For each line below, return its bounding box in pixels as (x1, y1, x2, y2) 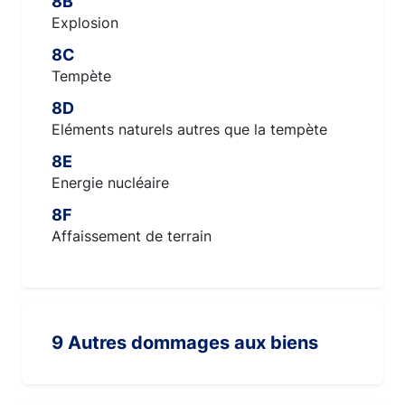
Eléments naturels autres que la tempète (52, 120, 327, 138)
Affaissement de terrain (52, 227, 212, 245)
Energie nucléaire (52, 174, 169, 192)
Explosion (52, 14, 118, 32)
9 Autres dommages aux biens (52, 332, 318, 353)
